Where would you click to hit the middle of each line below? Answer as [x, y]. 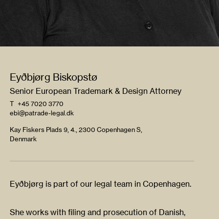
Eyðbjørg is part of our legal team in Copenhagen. [100, 184]
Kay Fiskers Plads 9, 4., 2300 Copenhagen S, [76, 130]
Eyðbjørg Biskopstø [54, 77]
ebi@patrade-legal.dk [42, 113]
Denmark [23, 139]
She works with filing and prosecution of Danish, [98, 212]
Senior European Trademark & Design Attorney [96, 91]
